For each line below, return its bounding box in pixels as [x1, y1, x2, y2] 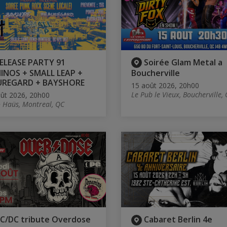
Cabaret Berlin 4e [144, 214, 212, 225]
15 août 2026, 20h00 [131, 81, 199, 91]
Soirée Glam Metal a [144, 56, 222, 68]
